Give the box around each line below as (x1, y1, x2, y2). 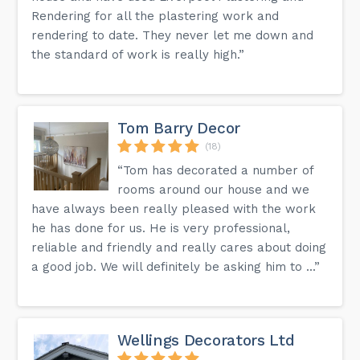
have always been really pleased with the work (31, 201, 317, 216)
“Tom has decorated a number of (117, 162, 314, 178)
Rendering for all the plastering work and (31, 8, 280, 23)
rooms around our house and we (117, 182, 310, 197)
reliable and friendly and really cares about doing (31, 239, 327, 255)
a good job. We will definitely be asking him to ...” (31, 259, 321, 274)
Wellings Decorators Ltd (117, 330, 295, 350)
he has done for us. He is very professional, (31, 220, 291, 235)
